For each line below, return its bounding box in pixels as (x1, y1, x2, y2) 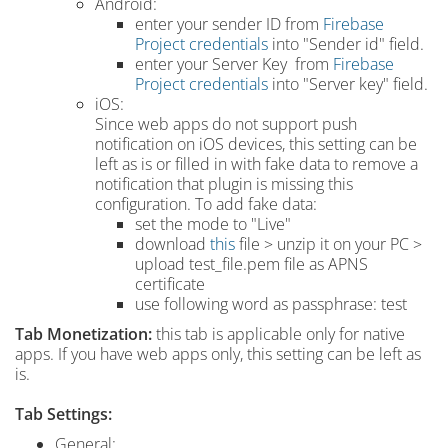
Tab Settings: (15, 403, 112, 425)
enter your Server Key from (135, 53, 333, 75)
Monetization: (47, 323, 156, 345)
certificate (135, 273, 205, 295)
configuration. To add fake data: (95, 193, 317, 215)
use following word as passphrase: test (135, 293, 407, 315)
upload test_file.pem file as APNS (135, 253, 368, 275)
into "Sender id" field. (268, 33, 424, 55)
